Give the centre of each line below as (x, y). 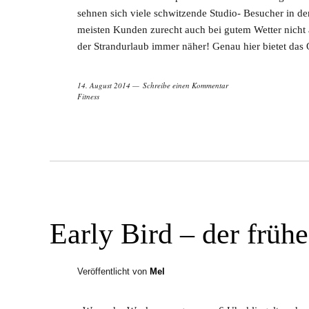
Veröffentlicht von (113, 272)
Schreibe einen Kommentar (186, 86)
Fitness (88, 97)
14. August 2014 (104, 86)
